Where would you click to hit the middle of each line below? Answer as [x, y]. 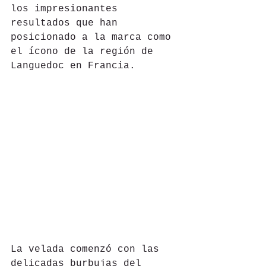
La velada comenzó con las [88, 249]
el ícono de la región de [85, 52]
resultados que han [67, 23]
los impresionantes [67, 9]
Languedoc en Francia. [73, 66]
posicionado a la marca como [94, 38]
